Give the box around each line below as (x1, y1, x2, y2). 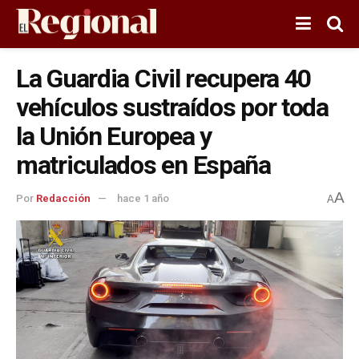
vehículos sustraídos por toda (16, 92, 329, 123)
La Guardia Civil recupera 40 (16, 63, 312, 94)
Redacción (36, 192, 91, 205)
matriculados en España (16, 150, 271, 180)
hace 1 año (117, 192, 169, 205)
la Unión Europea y (16, 121, 212, 151)
